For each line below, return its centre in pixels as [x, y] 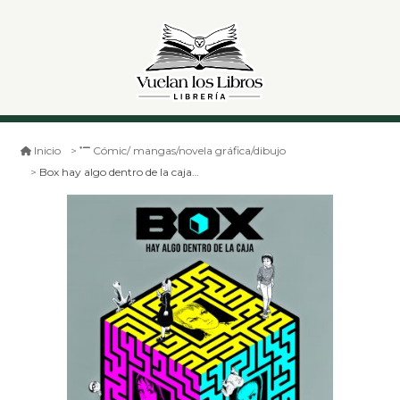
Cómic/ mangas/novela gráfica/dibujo [189, 151]
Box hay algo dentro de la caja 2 [116, 172]
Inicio [47, 151]
